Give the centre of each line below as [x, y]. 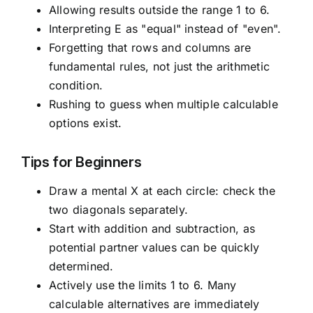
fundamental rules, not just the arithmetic [159, 67]
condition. [76, 86]
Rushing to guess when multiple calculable [163, 104]
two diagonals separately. [118, 210]
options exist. [85, 123]
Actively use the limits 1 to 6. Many [143, 285]
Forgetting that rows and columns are [150, 48]
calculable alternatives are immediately [154, 304]
